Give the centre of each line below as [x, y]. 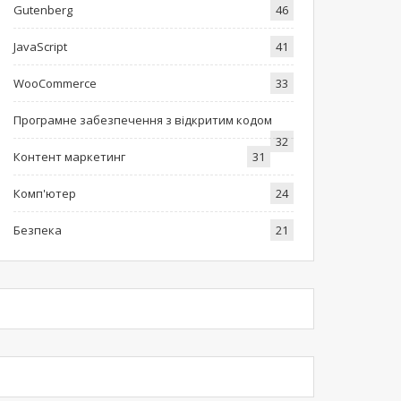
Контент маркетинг [69, 156]
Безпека [37, 230]
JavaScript [40, 46]
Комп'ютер [44, 193]
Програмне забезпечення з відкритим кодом [142, 119]
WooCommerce [55, 83]
